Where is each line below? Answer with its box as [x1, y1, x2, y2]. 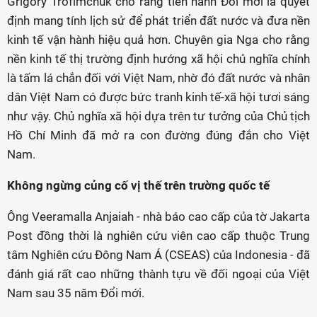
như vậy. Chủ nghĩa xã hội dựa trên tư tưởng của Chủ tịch [7, 109, 310, 123]
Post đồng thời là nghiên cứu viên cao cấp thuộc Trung [7, 229, 310, 243]
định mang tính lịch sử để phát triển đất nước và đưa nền [7, 13, 310, 28]
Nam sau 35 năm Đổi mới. [7, 286, 144, 300]
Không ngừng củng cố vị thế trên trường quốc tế [7, 178, 270, 192]
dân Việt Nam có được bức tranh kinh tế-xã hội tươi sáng [7, 90, 310, 104]
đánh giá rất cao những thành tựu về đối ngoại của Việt [7, 267, 310, 281]
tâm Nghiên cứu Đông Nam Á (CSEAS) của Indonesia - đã [7, 248, 310, 262]
